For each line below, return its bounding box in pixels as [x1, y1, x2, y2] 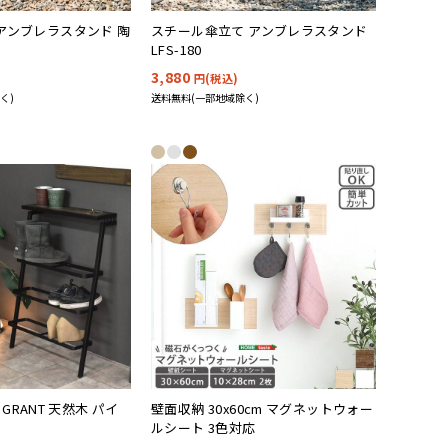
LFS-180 [151, 40, 202, 59]
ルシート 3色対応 [151, 418, 256, 437]
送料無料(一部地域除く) [151, 90, 259, 105]
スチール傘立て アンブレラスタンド [151, 21, 368, 40]
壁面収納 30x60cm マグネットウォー [151, 399, 374, 418]
